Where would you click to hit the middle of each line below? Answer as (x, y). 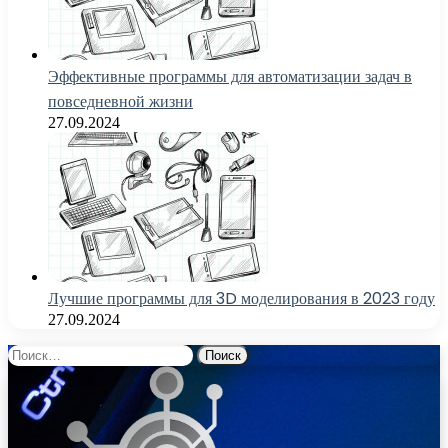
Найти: (31, 352)
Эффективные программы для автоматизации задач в (230, 76)
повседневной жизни (120, 101)
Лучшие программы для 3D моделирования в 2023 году (241, 298)
